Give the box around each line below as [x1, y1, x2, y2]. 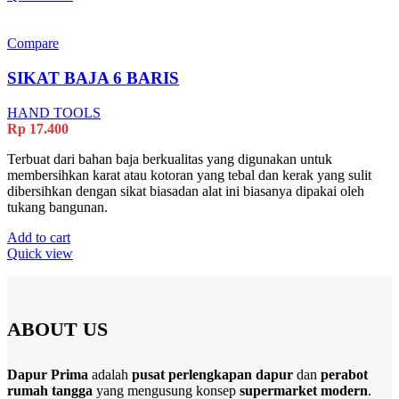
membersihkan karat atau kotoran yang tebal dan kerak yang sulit [7, 167, 371, 183]
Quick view [7, 245, 73, 261]
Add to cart [7, 229, 70, 245]
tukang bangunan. [7, 199, 108, 215]
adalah [88, 367, 132, 383]
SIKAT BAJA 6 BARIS [7, 68, 179, 87]
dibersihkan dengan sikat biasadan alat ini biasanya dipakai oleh [7, 183, 364, 199]
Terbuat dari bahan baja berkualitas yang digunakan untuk [7, 151, 332, 167]
